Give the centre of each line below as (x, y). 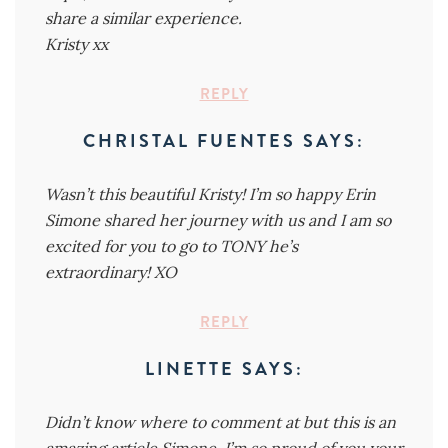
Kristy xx (76, 43)
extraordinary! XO (111, 271)
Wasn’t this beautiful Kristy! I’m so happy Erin (210, 193)
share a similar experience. (143, 17)
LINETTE (193, 368)
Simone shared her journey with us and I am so (218, 219)
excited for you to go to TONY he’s (171, 245)
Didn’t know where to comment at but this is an (220, 421)
